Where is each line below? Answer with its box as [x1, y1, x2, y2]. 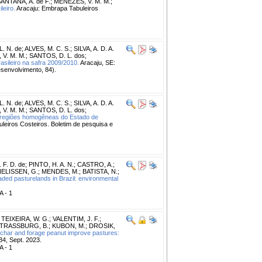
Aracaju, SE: [79, 58, 115, 66]
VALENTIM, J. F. [53, 215, 99, 222]
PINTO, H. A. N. [29, 160, 74, 168]
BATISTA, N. [82, 167, 118, 175]
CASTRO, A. [77, 160, 113, 168]
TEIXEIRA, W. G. [1, 215, 49, 222]
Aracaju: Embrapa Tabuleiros [15, 4, 98, 12]
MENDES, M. [42, 167, 79, 175]
